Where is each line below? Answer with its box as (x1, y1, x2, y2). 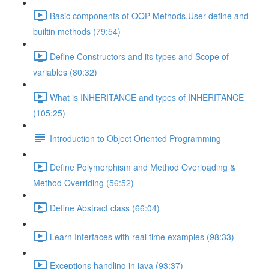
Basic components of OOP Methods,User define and (50, 9, 249, 22)
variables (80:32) (33, 66, 97, 78)
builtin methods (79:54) (33, 25, 121, 37)
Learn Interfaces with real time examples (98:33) (50, 230, 234, 243)
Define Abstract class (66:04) (50, 201, 160, 214)
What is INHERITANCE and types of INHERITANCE (50, 91, 244, 103)
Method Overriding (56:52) (33, 177, 134, 189)
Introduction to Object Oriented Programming (50, 131, 221, 144)
